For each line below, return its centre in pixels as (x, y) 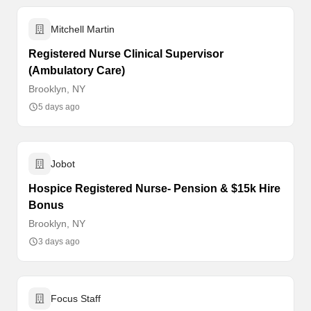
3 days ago (59, 242)
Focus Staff (76, 299)
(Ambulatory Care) (77, 70)
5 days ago (59, 107)
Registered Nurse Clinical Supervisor (126, 54)
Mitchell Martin (83, 29)
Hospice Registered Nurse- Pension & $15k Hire (154, 188)
